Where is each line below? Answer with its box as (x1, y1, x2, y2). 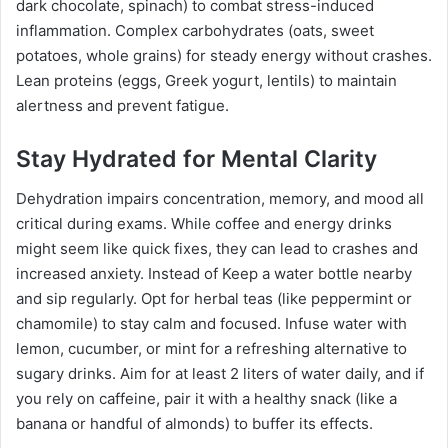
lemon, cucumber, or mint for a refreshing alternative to (16, 339, 407, 359)
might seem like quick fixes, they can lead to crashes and (16, 239, 418, 259)
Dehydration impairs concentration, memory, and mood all (16, 189, 424, 209)
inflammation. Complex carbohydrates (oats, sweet (16, 20, 374, 40)
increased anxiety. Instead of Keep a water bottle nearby (16, 264, 412, 284)
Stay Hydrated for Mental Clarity (16, 144, 377, 173)
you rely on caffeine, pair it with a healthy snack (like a (16, 389, 397, 409)
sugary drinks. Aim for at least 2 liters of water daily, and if (16, 364, 424, 384)
